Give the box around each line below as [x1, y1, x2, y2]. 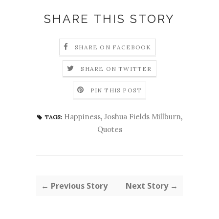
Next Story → [126, 180, 178, 191]
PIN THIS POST [90, 87, 142, 94]
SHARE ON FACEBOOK [75, 44, 152, 51]
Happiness [64, 111, 101, 121]
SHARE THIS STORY [44, 11, 175, 26]
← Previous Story [41, 180, 108, 191]
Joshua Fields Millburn [104, 111, 181, 121]
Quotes [97, 124, 122, 134]
